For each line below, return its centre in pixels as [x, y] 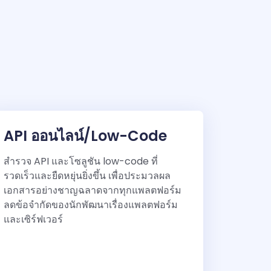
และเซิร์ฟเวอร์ [33, 220]
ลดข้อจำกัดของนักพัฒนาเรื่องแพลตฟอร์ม [91, 205]
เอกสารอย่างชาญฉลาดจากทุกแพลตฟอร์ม [93, 191]
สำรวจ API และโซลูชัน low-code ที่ [81, 162]
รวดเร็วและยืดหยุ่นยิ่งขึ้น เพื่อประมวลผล [87, 176]
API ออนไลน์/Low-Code [85, 136]
